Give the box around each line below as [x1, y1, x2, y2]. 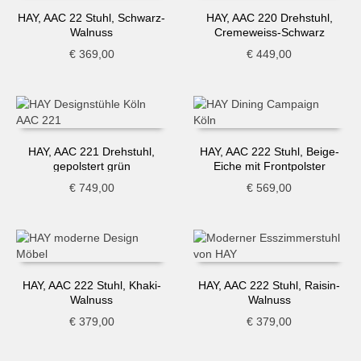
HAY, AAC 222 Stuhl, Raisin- [198, 278, 341, 292]
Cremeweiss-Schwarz [214, 25, 325, 39]
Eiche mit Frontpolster [213, 159, 326, 172]
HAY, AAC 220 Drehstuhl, [205, 10, 333, 24]
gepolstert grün [52, 159, 131, 172]
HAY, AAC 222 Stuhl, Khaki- [22, 278, 161, 292]
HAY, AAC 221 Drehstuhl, [28, 144, 156, 158]
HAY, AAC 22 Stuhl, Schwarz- [18, 10, 166, 24]
